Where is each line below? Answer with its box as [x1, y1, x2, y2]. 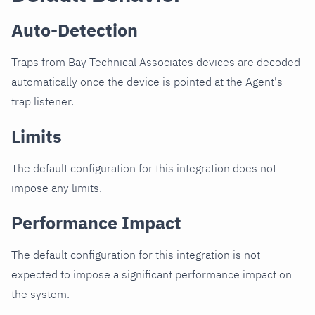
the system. [11, 287, 70, 302]
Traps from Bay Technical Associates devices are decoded [11, 55, 300, 70]
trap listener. [11, 94, 74, 109]
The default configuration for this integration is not [11, 247, 260, 262]
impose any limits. [11, 181, 102, 195]
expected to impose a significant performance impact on [11, 267, 292, 282]
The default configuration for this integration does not [11, 161, 276, 176]
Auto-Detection [11, 18, 138, 42]
